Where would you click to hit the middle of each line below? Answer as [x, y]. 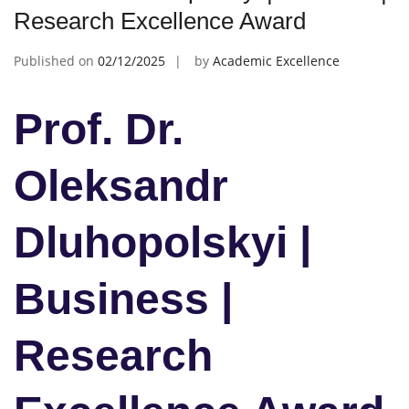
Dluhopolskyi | [163, 242]
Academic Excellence [276, 60]
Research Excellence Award [160, 21]
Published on [56, 60]
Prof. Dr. [99, 129]
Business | [123, 299]
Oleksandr [121, 185]
